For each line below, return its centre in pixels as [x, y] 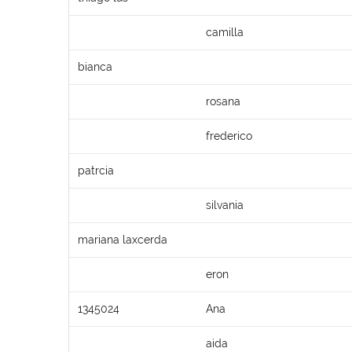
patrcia [96, 170]
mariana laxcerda [123, 239]
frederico [229, 136]
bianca [95, 66]
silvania [225, 205]
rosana [223, 101]
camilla [225, 32]
